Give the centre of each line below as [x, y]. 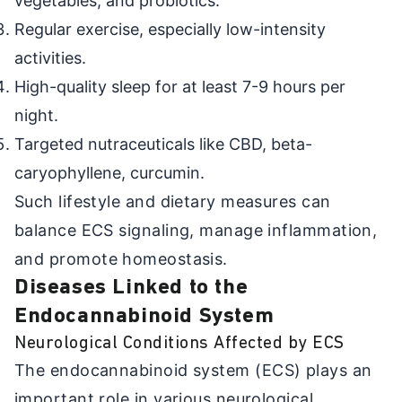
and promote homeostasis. [121, 258]
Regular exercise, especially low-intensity [170, 29]
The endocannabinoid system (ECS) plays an [193, 370]
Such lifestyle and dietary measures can [173, 201]
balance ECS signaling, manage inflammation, [196, 230]
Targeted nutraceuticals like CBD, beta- [163, 144]
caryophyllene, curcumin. [109, 172]
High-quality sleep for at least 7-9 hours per [180, 86]
